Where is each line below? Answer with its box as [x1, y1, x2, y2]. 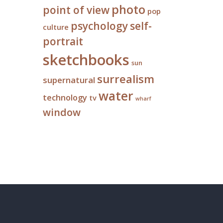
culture [43, 22, 69, 32]
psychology [71, 19, 128, 33]
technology [43, 92, 87, 103]
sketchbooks [43, 50, 129, 70]
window [43, 106, 81, 119]
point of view [43, 3, 110, 17]
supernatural [43, 74, 95, 86]
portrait [43, 34, 83, 48]
